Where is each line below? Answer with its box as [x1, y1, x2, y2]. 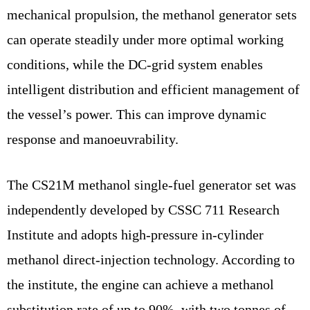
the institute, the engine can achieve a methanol [7, 276, 274, 292]
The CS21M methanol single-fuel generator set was [7, 176, 296, 192]
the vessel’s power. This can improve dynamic [7, 106, 266, 122]
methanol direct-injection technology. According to [7, 251, 295, 267]
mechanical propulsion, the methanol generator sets [7, 6, 297, 22]
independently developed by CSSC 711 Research [7, 201, 280, 217]
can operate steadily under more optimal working [7, 31, 284, 47]
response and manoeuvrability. [7, 131, 179, 147]
